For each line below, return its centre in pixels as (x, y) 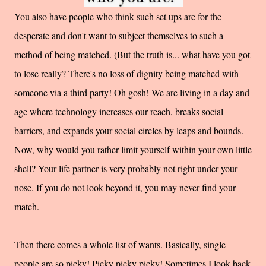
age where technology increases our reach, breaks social (119, 112)
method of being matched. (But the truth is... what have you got (132, 55)
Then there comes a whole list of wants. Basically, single (120, 245)
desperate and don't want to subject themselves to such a (119, 36)
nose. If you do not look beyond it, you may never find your (125, 188)
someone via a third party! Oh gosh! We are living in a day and (132, 93)
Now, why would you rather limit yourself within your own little (133, 150)
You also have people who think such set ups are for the (118, 17)
